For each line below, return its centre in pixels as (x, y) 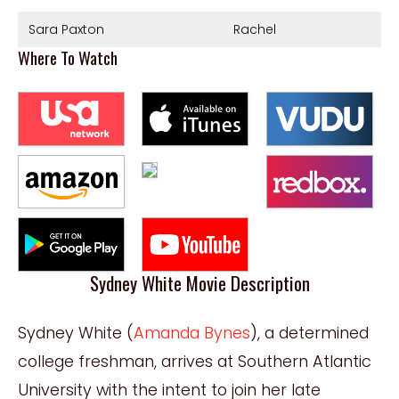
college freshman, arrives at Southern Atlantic (195, 361)
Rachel (255, 29)
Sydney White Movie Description (199, 282)
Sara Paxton (66, 29)
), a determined (309, 332)
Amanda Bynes (192, 332)
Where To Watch (68, 57)
